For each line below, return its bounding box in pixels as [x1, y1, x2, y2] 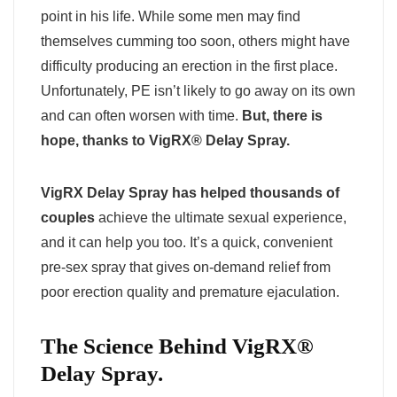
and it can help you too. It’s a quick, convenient [41, 234, 332, 250]
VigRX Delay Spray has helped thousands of [41, 184, 339, 200]
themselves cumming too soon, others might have [41, 33, 350, 49]
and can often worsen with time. [41, 107, 242, 123]
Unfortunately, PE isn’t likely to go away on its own [41, 82, 355, 98]
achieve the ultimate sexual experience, [95, 209, 346, 225]
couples [41, 209, 95, 225]
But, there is [242, 107, 323, 123]
